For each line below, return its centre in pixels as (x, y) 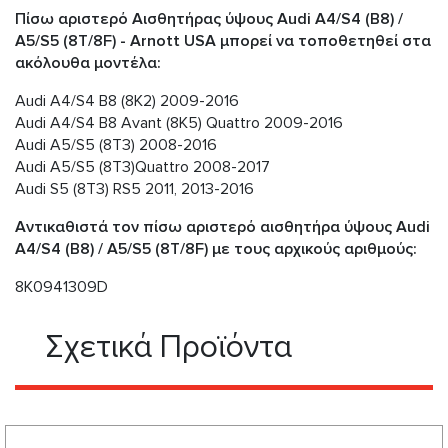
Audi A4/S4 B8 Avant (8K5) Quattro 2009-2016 (179, 123)
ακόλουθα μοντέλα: (88, 63)
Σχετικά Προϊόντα (168, 348)
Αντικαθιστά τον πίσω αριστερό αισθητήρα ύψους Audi (222, 227)
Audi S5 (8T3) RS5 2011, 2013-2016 (134, 189)
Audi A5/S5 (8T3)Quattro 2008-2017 (142, 167)
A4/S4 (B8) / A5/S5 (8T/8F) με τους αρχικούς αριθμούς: (216, 249)
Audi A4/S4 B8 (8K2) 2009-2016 (127, 101)
